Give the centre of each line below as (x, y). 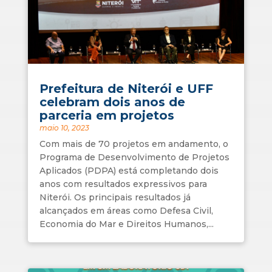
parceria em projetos (107, 116)
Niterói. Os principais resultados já (115, 198)
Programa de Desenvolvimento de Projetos (134, 158)
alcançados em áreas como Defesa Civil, (126, 211)
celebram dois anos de (112, 102)
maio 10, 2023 (64, 128)
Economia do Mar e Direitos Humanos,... (126, 224)
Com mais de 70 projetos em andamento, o (134, 144)
